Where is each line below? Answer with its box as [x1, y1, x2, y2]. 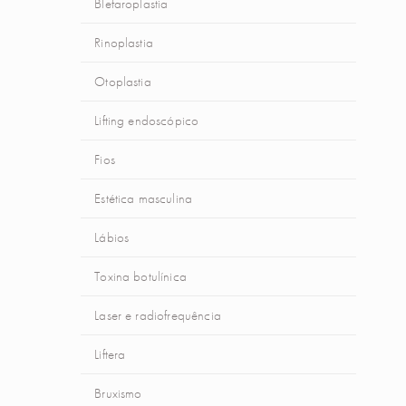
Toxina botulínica [94, 267, 187, 285]
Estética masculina [94, 189, 193, 208]
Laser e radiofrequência [94, 306, 221, 324]
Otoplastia [94, 72, 151, 91]
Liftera [94, 345, 126, 363]
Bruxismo [94, 384, 142, 402]
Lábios [94, 228, 130, 246]
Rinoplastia [94, 34, 153, 52]
